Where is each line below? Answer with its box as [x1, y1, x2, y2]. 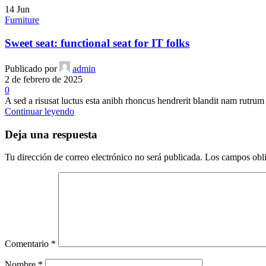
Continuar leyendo [5, 106, 74, 116]
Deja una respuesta [5, 128, 97, 141]
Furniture [5, 15, 39, 26]
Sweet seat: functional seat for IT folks [5, 37, 189, 50]
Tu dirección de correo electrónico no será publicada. [5, 152, 202, 163]
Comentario [5, 239, 51, 249]
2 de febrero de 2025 [5, 74, 83, 84]
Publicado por [5, 63, 57, 74]
